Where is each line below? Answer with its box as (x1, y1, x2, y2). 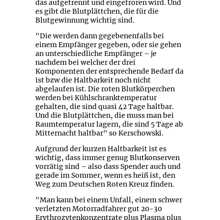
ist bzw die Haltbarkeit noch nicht (35, 76, 151, 85)
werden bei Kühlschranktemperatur (35, 93, 157, 103)
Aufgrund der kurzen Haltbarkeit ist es (35, 144, 166, 154)
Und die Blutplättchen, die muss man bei (35, 111, 174, 120)
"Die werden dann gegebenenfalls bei (35, 31, 164, 41)
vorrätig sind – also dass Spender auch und (35, 162, 181, 171)
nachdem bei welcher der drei (35, 58, 136, 67)
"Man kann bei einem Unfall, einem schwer (35, 195, 182, 205)
